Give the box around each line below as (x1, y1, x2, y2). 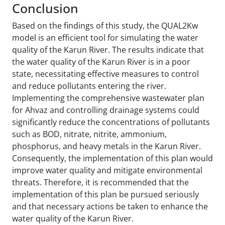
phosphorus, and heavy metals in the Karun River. (12, 140, 201, 152)
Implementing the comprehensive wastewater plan (12, 92, 204, 103)
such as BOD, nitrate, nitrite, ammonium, (12, 128, 167, 140)
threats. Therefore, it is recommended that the (12, 176, 189, 188)
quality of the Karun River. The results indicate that (12, 44, 204, 55)
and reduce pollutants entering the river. (12, 80, 166, 91)
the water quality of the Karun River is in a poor (12, 56, 190, 67)
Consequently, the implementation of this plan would (12, 152, 213, 164)
